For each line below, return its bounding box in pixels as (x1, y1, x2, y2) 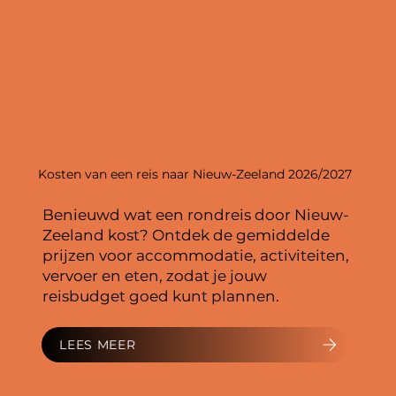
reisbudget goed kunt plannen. (42, 286, 280, 305)
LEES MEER (59, 337, 136, 354)
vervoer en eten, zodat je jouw (42, 266, 268, 285)
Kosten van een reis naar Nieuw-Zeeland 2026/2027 (37, 166, 352, 183)
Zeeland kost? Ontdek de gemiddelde (42, 225, 331, 244)
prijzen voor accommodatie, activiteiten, (42, 246, 350, 264)
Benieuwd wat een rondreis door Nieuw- (42, 205, 350, 224)
